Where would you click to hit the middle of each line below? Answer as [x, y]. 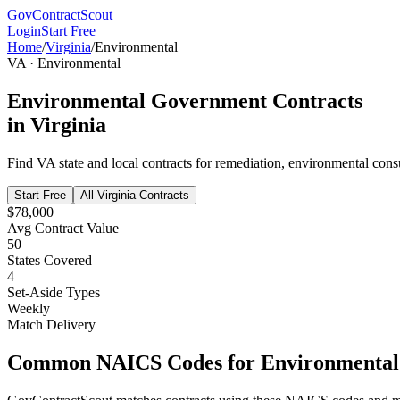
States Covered [50, 260]
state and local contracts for [135, 162]
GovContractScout [60, 15]
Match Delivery [51, 324]
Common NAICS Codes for [134, 362]
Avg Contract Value [63, 228]
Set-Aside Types [54, 292]
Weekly [29, 308]
